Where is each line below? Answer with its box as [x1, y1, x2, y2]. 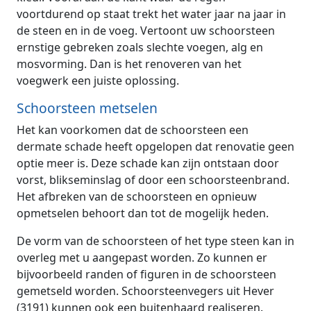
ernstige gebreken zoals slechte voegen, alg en [17, 39, 263, 55]
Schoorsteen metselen [17, 98, 158, 117]
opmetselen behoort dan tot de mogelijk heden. [17, 205, 269, 221]
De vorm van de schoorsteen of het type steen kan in [17, 233, 294, 249]
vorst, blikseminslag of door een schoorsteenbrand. [17, 171, 289, 187]
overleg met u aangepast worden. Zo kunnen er [17, 249, 267, 265]
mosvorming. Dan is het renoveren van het [17, 56, 242, 72]
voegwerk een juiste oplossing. [17, 72, 179, 88]
